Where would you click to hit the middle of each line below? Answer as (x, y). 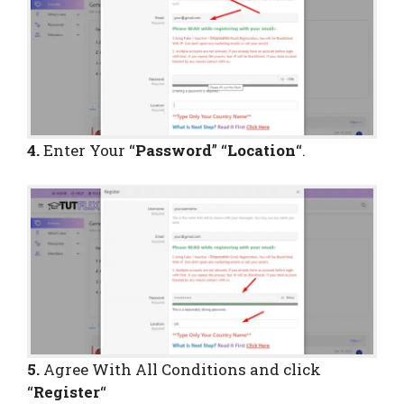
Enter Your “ (89, 151)
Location (262, 151)
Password (174, 151)
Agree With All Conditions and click (180, 369)
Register (67, 391)
